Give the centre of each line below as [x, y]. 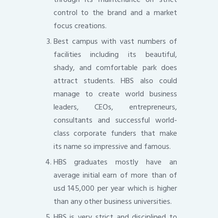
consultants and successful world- [115, 120]
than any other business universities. [112, 201]
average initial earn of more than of [115, 175]
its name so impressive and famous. [112, 146]
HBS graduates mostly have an [115, 162]
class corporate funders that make [115, 133]
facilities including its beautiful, [115, 54]
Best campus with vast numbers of [115, 41]
